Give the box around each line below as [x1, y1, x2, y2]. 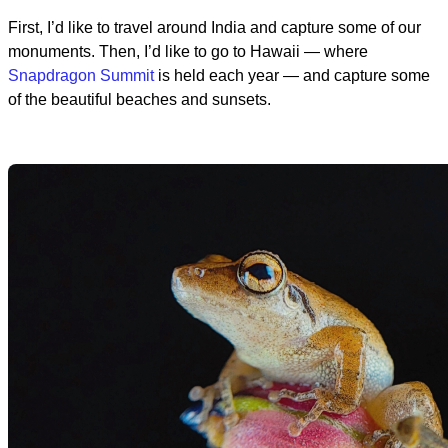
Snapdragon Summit [8, 66, 154, 84]
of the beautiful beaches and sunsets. [8, 90, 271, 108]
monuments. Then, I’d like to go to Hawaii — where [8, 42, 368, 60]
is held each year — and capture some [154, 66, 430, 84]
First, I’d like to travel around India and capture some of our [8, 18, 421, 36]
